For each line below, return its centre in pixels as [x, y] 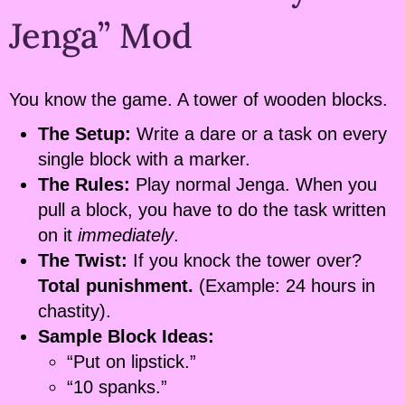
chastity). [75, 311]
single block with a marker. [144, 160]
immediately [126, 235]
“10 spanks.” [117, 387]
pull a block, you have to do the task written [212, 210]
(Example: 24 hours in [284, 286]
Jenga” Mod [101, 36]
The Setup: [85, 134]
